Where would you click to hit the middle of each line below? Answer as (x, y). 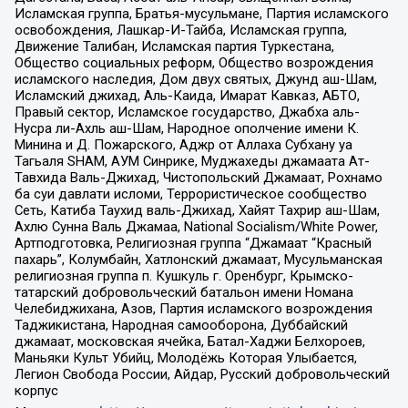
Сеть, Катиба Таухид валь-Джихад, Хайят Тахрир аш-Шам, (197, 210)
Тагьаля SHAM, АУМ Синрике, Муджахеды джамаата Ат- (192, 161)
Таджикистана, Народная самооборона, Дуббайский (181, 325)
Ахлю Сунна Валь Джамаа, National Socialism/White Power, (196, 226)
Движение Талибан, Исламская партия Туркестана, (174, 46)
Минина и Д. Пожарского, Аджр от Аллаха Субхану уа (183, 144)
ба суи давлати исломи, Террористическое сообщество (190, 194)
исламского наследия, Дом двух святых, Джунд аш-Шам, (195, 79)
